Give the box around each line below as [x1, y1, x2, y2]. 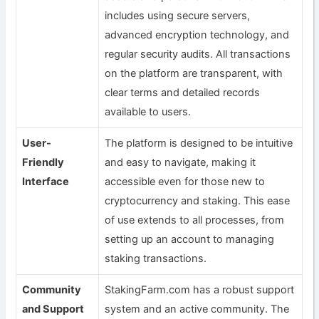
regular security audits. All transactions [105, 47, 291, 61]
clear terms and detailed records [105, 85, 261, 99]
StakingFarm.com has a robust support [105, 283, 295, 296]
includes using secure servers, [105, 9, 251, 22]
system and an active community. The [105, 302, 290, 315]
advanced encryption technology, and [105, 28, 290, 41]
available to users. [105, 105, 192, 118]
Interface [22, 174, 70, 188]
